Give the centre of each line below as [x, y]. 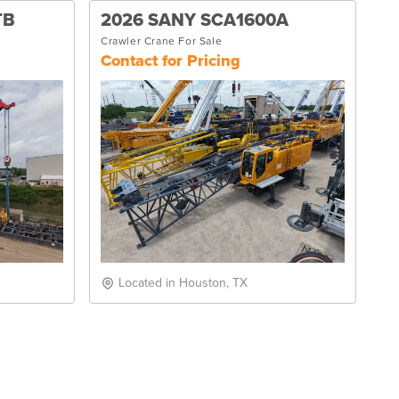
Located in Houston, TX [183, 283]
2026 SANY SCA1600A [195, 20]
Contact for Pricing [171, 60]
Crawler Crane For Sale [162, 41]
